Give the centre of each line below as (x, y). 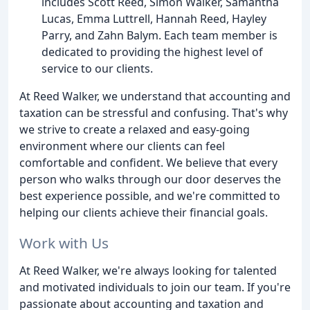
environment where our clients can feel (122, 146)
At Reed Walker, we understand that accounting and (155, 96)
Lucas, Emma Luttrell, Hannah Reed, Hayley (154, 18)
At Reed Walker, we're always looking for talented (148, 271)
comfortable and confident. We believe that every (148, 162)
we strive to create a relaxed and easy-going (135, 129)
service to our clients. (97, 68)
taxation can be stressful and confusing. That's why (154, 112)
